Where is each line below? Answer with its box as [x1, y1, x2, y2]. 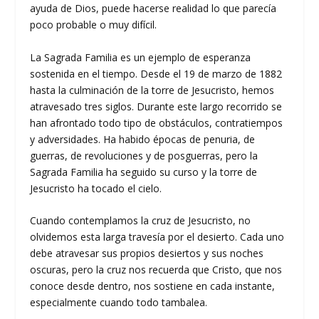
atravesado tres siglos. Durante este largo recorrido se [30, 99, 283, 113]
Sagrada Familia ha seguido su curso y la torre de [30, 164, 258, 179]
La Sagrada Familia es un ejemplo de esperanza [30, 50, 251, 64]
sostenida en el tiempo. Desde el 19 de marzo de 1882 [30, 66, 283, 80]
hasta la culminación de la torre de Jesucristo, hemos [30, 83, 275, 97]
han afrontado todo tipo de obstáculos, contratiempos [30, 115, 283, 130]
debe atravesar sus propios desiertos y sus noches [30, 246, 264, 260]
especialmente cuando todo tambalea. [30, 295, 208, 309]
